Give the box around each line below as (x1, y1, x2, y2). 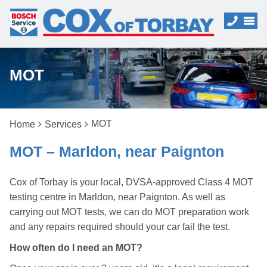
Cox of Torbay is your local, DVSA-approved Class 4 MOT (10, 177, 253, 187)
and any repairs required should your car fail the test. (10, 222, 230, 232)
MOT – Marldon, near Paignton (10, 143, 224, 160)
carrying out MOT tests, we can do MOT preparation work (10, 207, 249, 217)
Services (45, 119, 82, 129)
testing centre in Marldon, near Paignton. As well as (10, 192, 225, 202)
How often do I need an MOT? (10, 243, 142, 253)
